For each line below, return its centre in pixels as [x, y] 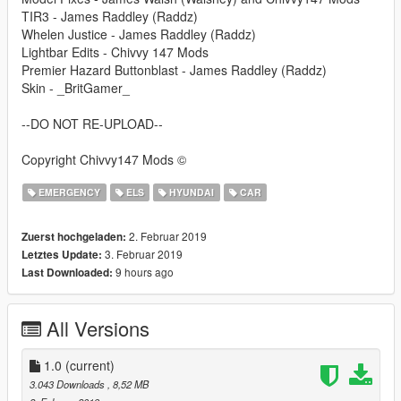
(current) [90, 366]
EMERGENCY [68, 192]
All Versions [98, 328]
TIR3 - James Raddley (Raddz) [110, 17]
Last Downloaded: [67, 273]
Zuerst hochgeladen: [74, 237]
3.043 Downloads [68, 384]
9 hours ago [143, 272]
